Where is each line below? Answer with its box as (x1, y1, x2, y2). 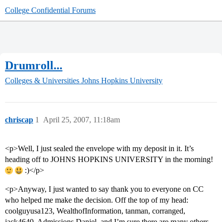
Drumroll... (5, 58, 62, 72)
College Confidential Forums (5, 6, 96, 14)
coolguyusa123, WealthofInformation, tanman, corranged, (5, 207, 185, 216)
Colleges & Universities (5, 76, 79, 85)
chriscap (5, 115, 33, 124)
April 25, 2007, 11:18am (43, 115, 120, 124)
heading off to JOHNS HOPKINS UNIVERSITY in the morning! (5, 155, 213, 164)
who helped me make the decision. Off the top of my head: (5, 196, 188, 205)
